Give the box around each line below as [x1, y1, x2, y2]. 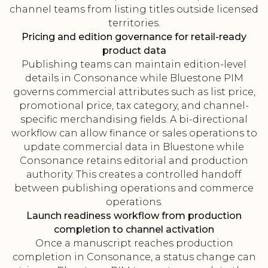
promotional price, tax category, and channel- [19, 100, 249, 112]
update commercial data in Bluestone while [24, 141, 244, 153]
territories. [108, 17, 160, 29]
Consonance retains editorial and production [20, 155, 248, 167]
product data [102, 45, 166, 57]
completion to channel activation [54, 224, 214, 236]
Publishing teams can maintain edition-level [22, 59, 246, 71]
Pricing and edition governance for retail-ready [22, 31, 246, 43]
